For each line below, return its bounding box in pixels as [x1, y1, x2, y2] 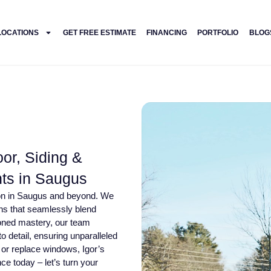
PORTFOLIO [197, 28, 239, 37]
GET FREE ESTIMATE [62, 28, 136, 37]
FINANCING [146, 28, 187, 37]
